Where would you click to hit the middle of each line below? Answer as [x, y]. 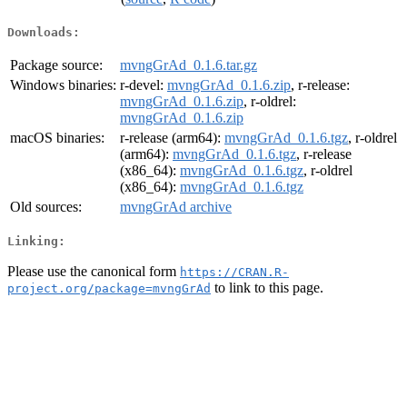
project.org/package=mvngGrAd [109, 288]
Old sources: [46, 207]
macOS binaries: [57, 138]
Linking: [36, 241]
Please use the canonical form [94, 271]
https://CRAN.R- [234, 272]
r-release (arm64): [172, 138]
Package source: [56, 65]
